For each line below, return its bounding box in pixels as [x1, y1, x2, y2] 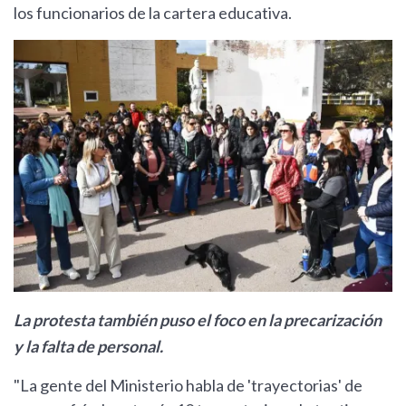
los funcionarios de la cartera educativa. [14, 3, 292, 24]
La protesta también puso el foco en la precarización [14, 310, 382, 331]
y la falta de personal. [14, 336, 163, 357]
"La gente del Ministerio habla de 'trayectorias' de [14, 375, 362, 396]
